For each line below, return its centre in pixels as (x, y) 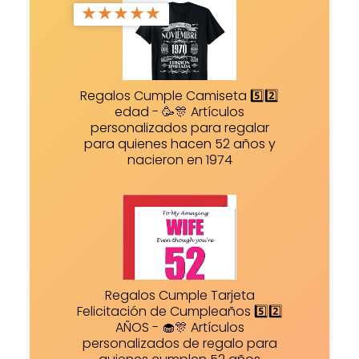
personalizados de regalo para (179, 344)
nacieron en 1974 (179, 159)
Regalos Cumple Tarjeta (179, 296)
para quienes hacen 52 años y (179, 143)
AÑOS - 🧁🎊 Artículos (179, 328)
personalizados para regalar (179, 127)
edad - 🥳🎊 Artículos (179, 111)
